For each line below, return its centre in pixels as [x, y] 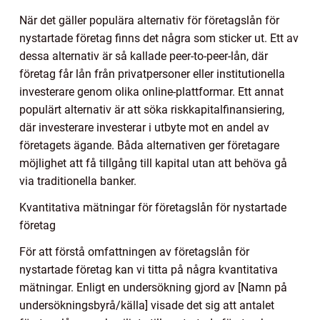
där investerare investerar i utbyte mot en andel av [144, 128]
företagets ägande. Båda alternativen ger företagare [149, 146]
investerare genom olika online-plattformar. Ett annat [151, 92]
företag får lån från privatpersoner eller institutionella [152, 74]
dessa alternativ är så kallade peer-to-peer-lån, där [144, 56]
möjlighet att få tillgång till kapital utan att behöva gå [153, 164]
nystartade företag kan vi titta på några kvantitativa [149, 270]
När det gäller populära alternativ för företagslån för [149, 21]
